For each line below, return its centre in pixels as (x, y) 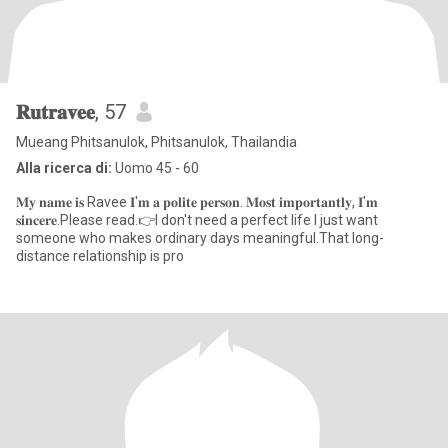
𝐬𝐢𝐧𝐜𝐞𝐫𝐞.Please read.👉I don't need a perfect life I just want (197, 220)
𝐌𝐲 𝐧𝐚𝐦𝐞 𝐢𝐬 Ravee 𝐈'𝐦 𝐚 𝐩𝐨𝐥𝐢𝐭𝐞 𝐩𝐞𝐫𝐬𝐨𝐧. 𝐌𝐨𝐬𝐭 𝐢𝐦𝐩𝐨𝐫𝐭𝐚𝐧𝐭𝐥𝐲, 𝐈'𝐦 (197, 202)
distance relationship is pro (100, 256)
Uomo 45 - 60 (155, 168)
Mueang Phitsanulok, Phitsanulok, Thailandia (156, 142)
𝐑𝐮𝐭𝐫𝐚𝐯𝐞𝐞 (55, 112)
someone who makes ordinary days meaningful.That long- (200, 238)
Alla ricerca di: (64, 168)
